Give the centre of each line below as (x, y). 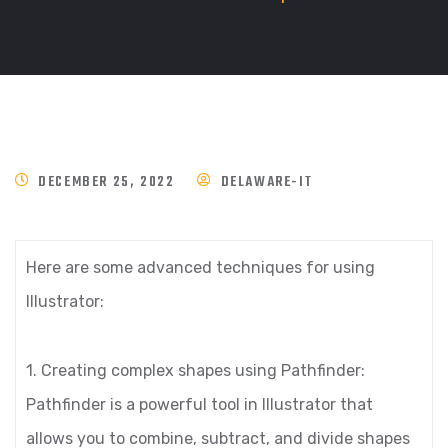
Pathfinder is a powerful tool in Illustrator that (199, 404)
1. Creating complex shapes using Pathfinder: (195, 370)
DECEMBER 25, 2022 (106, 182)
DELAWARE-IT (266, 182)
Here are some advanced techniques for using (200, 267)
